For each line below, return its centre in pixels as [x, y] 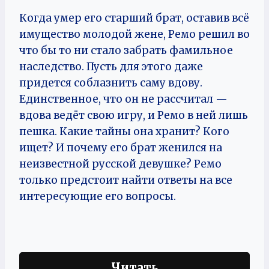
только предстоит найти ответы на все [126, 180]
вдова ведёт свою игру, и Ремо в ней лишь [134, 115]
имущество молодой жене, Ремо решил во [134, 34]
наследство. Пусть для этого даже [111, 67]
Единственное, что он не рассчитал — [123, 99]
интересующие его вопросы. [99, 196]
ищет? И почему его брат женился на [121, 148]
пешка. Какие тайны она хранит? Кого [124, 131]
